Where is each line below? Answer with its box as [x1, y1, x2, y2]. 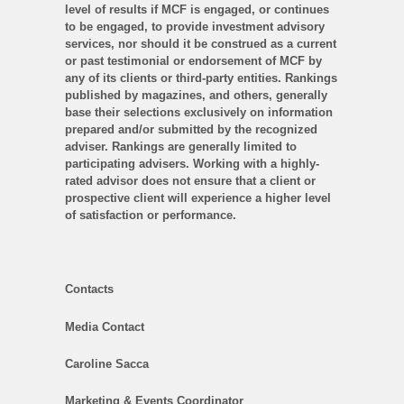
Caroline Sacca [65, 356, 149, 371]
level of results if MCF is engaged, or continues [65, 3, 329, 17]
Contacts [65, 282, 114, 297]
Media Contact [65, 319, 144, 334]
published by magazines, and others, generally [65, 88, 327, 103]
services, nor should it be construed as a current [65, 37, 336, 51]
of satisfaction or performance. [65, 208, 240, 223]
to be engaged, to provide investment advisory [65, 20, 325, 34]
